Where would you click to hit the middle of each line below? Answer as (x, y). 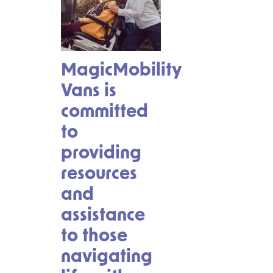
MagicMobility (121, 71)
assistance (103, 216)
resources (99, 174)
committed (105, 112)
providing (101, 154)
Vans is (89, 91)
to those (94, 236)
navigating (107, 257)
